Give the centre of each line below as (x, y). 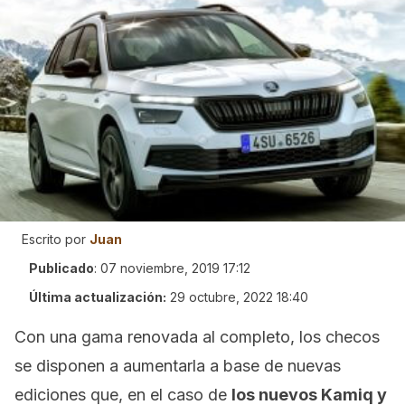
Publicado (61, 268)
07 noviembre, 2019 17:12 (175, 268)
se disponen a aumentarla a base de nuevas (178, 366)
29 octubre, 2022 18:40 (239, 297)
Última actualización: (98, 297)
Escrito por (54, 239)
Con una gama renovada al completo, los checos (197, 337)
